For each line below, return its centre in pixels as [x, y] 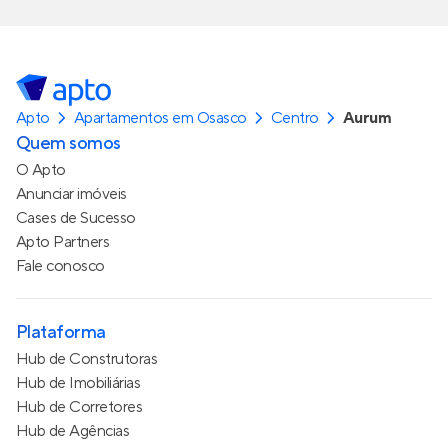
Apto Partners [63, 241]
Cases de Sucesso [76, 217]
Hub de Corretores [79, 406]
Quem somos [68, 143]
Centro [294, 117]
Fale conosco [60, 265]
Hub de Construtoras [87, 358]
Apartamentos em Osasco [160, 117]
